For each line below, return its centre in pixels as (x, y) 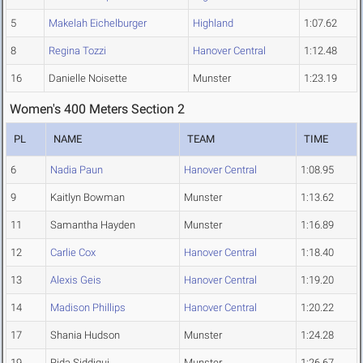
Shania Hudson (85, 335)
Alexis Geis (76, 280)
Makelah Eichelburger (98, 23)
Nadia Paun (77, 170)
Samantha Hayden (93, 225)
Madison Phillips (88, 308)
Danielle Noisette (88, 79)
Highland (213, 23)
